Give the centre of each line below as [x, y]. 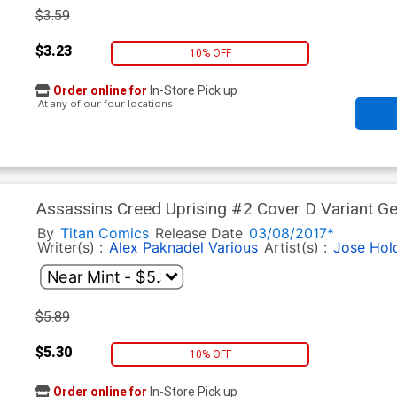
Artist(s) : [297, 248]
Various [233, 248]
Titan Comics [104, 234]
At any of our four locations [103, 104]
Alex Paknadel [156, 248]
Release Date [198, 234]
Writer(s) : [72, 248]
